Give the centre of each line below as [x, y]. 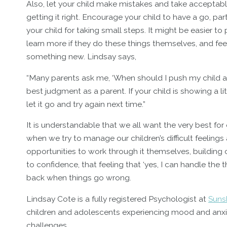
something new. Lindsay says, [81, 57]
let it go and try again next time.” [86, 104]
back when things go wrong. [79, 178]
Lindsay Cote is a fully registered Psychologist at [117, 199]
